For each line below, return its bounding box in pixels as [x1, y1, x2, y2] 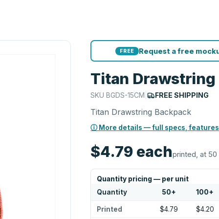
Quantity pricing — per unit [97, 175, 189, 183]
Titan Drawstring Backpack [90, 107, 192, 117]
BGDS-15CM [106, 91, 145, 99]
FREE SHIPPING [155, 91, 209, 99]
